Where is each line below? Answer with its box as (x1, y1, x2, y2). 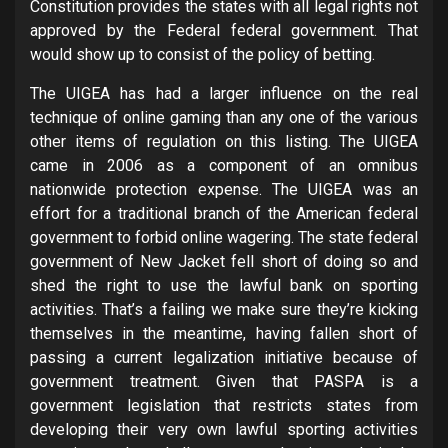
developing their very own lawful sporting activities (30, 419, 418, 439)
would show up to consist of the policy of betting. (30, 44, 375, 64)
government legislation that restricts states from (30, 395, 418, 415)
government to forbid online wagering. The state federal (30, 227, 418, 247)
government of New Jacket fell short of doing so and (30, 251, 418, 271)
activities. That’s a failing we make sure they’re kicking (30, 299, 418, 319)
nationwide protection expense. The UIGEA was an (30, 179, 418, 199)
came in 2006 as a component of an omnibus (30, 155, 418, 175)
